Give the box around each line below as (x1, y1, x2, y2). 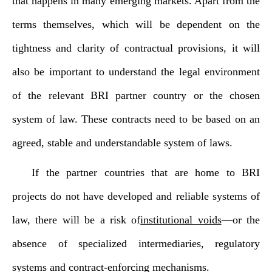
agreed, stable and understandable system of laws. (12, 137, 233, 149)
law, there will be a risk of (12, 214, 141, 226)
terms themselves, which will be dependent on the (12, 18, 260, 30)
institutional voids (140, 214, 222, 226)
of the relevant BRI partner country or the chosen (12, 89, 260, 101)
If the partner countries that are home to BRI (32, 166, 260, 178)
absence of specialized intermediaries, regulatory (12, 237, 260, 250)
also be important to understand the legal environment (12, 66, 260, 78)
